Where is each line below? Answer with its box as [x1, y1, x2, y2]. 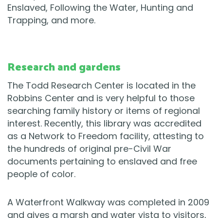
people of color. [7, 168, 75, 181]
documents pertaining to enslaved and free [7, 155, 197, 168]
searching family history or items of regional [7, 105, 200, 117]
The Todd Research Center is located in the [7, 79, 196, 92]
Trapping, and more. [7, 14, 95, 27]
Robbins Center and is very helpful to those [7, 92, 195, 105]
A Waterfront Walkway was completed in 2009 [7, 196, 209, 209]
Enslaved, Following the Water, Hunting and [7, 1, 193, 14]
